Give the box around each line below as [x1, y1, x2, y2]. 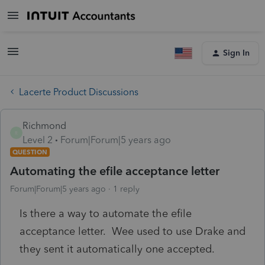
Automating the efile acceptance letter [10, 163, 219, 178]
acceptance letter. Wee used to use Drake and [20, 224, 245, 238]
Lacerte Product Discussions [19, 86, 138, 98]
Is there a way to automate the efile [20, 206, 192, 220]
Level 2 [22, 134, 53, 146]
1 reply [113, 183, 140, 194]
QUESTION [12, 147, 47, 156]
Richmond [22, 119, 66, 131]
